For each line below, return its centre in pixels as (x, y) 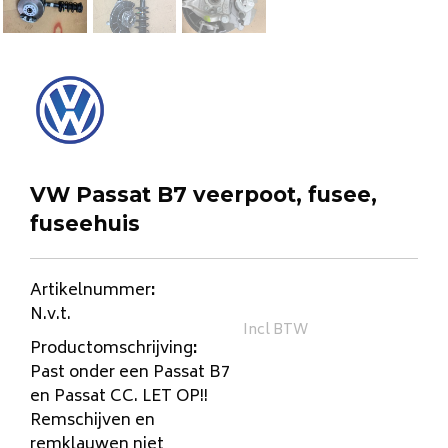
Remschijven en (92, 421)
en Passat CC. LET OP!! (119, 397)
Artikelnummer (90, 291)
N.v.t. (50, 315)
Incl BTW (276, 331)
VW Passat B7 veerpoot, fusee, (203, 195)
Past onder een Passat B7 (130, 373)
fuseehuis (85, 224)
